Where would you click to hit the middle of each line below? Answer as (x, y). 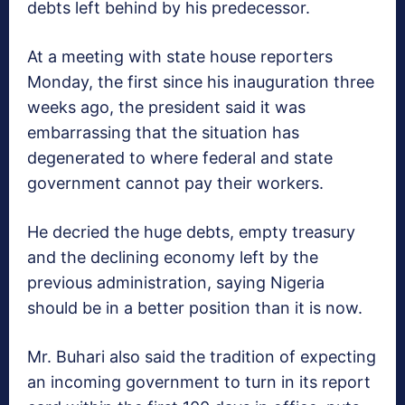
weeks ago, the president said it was (166, 107)
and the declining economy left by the (173, 257)
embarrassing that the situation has (163, 132)
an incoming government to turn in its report (199, 381)
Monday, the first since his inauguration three (201, 81)
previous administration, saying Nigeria (176, 282)
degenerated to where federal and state (180, 157)
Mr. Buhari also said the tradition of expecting (202, 356)
